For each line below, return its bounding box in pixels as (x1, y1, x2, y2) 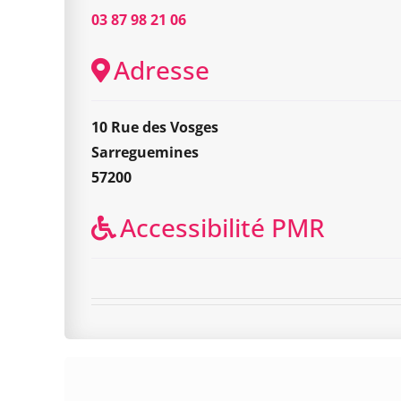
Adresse (114, 53, 209, 87)
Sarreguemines (91, 142, 199, 162)
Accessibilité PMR (120, 210, 325, 244)
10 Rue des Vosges (91, 117, 218, 137)
